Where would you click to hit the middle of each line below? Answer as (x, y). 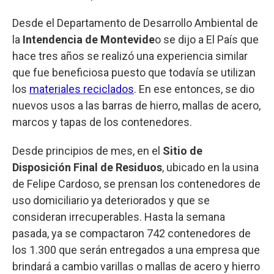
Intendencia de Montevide (89, 39)
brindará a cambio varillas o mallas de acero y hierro (136, 266)
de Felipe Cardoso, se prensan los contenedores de (136, 183)
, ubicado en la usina (210, 167)
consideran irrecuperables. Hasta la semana (119, 217)
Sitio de (183, 150)
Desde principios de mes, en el (87, 150)
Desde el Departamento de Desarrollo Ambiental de (135, 23)
